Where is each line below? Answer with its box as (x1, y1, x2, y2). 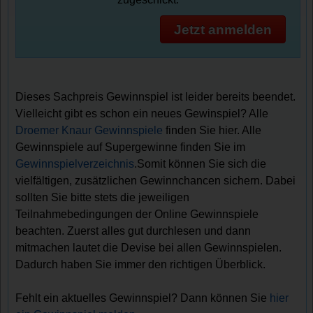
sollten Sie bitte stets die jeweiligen (15, 191, 190, 204)
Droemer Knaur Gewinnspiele (15, 124, 163, 137)
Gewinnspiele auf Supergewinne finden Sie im (15, 141, 246, 154)
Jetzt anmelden (173, 22, 272, 37)
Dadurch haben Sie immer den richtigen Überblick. (15, 259, 266, 271)
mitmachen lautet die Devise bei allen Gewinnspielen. (15, 242, 282, 254)
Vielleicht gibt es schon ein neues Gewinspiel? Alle (15, 108, 269, 120)
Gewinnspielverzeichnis (15, 158, 135, 170)
